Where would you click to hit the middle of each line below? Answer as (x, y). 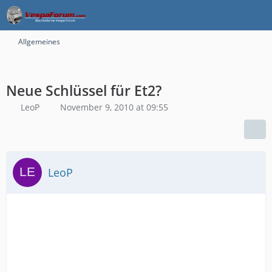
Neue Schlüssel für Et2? (84, 90)
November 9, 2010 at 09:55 (114, 107)
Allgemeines (39, 42)
